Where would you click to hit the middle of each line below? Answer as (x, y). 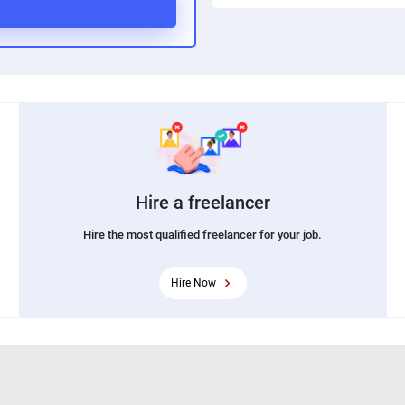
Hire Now (193, 283)
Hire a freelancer (202, 202)
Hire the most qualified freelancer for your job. (202, 234)
